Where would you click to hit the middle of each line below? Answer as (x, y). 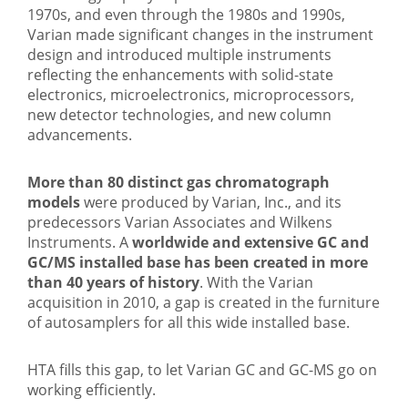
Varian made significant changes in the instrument (200, 34)
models (54, 202)
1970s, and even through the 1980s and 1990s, (186, 14)
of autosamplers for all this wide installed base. (189, 322)
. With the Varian (256, 282)
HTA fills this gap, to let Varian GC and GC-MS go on (202, 369)
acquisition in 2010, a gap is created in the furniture (204, 302)
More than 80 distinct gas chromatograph (178, 182)
